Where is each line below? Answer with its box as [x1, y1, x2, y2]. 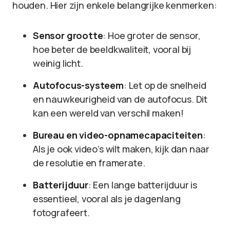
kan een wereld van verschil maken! [33, 107, 184, 119]
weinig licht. [33, 57, 83, 69]
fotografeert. [33, 206, 90, 219]
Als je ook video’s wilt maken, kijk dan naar [33, 143, 210, 155]
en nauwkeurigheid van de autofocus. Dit [33, 93, 207, 105]
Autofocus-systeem [33, 79, 124, 91]
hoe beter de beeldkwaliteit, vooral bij [33, 43, 191, 55]
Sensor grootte [33, 29, 103, 42]
